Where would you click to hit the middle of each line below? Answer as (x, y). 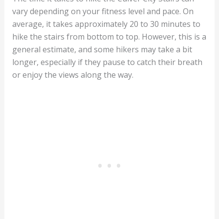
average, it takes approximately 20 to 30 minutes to (106, 24)
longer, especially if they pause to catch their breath (107, 62)
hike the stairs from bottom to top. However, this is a (109, 37)
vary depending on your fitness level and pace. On (103, 11)
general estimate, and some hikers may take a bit (102, 50)
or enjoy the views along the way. (73, 75)
